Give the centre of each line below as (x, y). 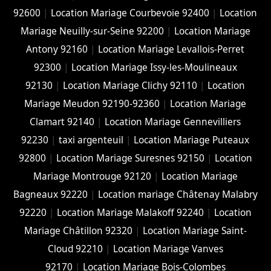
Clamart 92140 (62, 122)
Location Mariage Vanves (168, 249)
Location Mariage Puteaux (192, 140)
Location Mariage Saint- (194, 230)
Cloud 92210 (75, 249)
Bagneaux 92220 (50, 194)
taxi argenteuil (91, 140)
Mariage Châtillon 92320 (78, 230)
